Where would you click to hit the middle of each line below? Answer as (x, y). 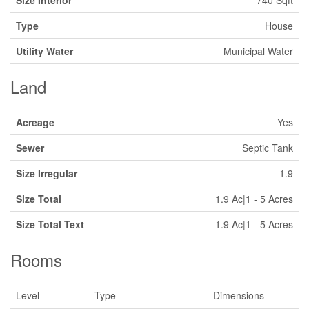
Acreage (35, 122)
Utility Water (44, 51)
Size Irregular (47, 173)
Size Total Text (50, 224)
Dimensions (239, 295)
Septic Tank (268, 148)
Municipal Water (258, 51)
